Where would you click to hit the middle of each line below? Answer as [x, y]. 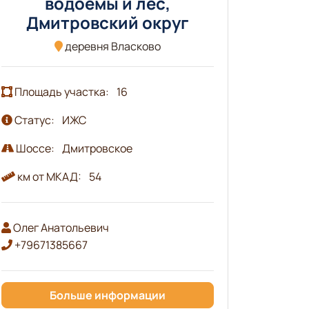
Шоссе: [35, 148]
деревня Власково [111, 46]
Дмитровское [97, 148]
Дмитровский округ [107, 22]
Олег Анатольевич [60, 227]
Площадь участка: [61, 91]
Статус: [34, 120]
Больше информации [107, 295]
